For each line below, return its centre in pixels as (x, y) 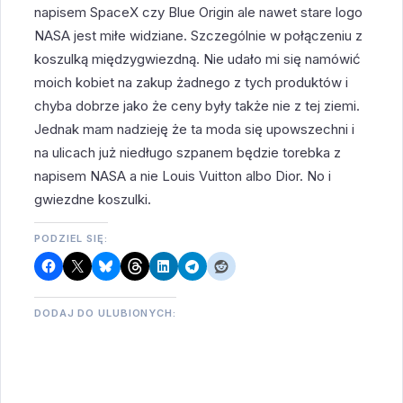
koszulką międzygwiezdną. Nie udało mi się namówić (198, 58)
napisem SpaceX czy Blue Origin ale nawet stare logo (199, 12)
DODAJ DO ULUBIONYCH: (105, 313)
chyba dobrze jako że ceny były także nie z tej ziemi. (197, 105)
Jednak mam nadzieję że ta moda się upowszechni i (195, 129)
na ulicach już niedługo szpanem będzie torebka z (188, 152)
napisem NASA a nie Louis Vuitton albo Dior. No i (183, 175)
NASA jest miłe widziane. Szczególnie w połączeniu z (199, 35)
